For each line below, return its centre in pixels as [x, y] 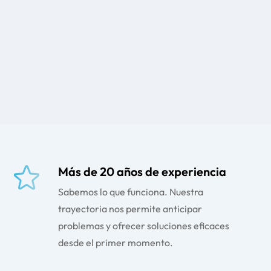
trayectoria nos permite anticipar [130, 209]
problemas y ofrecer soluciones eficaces [143, 226]
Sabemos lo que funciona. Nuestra [130, 192]
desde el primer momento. [115, 243]
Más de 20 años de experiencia [142, 171]
